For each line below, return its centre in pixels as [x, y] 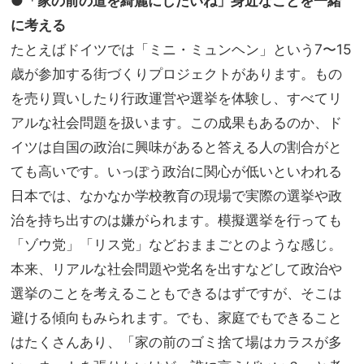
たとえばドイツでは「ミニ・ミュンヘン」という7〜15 [181, 50]
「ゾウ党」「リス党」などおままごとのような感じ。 [176, 245]
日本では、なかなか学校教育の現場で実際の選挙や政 [176, 196]
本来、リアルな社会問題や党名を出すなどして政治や [176, 269]
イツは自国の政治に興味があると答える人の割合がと [176, 147]
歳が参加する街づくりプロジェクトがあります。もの [176, 74]
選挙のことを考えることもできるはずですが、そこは [176, 293]
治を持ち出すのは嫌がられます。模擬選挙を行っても [176, 220]
